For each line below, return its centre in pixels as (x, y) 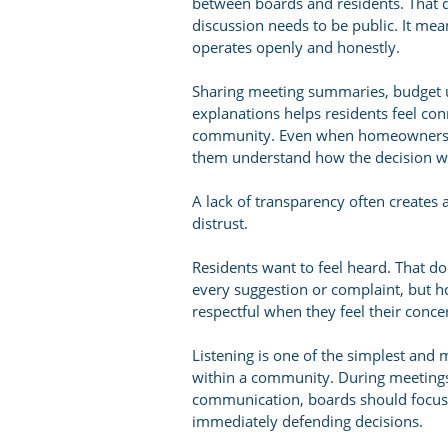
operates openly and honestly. (296, 47)
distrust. (220, 223)
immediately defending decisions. (307, 421)
